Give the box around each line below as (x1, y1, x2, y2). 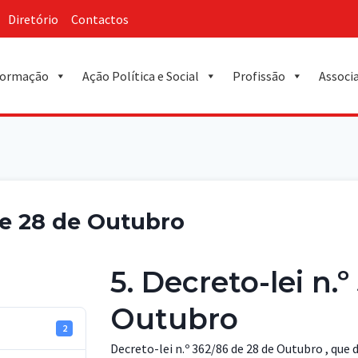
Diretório (8, 10, 58, 27)
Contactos (71, 10, 129, 27)
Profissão (233, 67, 285, 84)
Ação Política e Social (82, 67, 199, 84)
